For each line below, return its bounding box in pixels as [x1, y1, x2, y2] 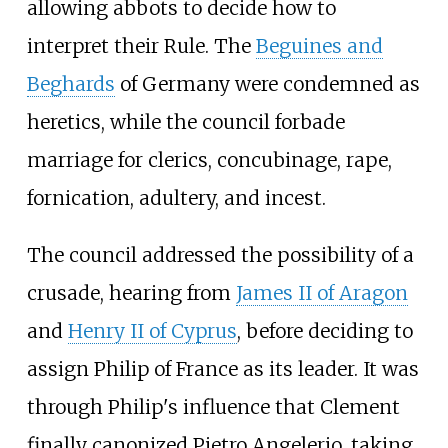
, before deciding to [236, 319, 413, 344]
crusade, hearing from [26, 281, 236, 306]
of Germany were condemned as [114, 71, 420, 96]
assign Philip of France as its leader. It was [26, 357, 419, 382]
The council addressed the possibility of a [26, 243, 414, 268]
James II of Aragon [235, 281, 408, 306]
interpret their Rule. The [26, 33, 256, 58]
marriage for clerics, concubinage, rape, [26, 147, 392, 172]
